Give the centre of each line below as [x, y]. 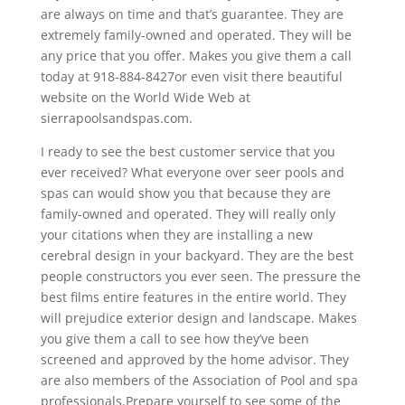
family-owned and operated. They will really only [188, 213]
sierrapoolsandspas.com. [116, 118]
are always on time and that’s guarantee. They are [192, 14]
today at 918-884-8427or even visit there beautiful [191, 76]
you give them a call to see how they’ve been [174, 338]
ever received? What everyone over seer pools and [192, 172]
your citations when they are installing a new [176, 234]
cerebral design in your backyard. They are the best [197, 255]
